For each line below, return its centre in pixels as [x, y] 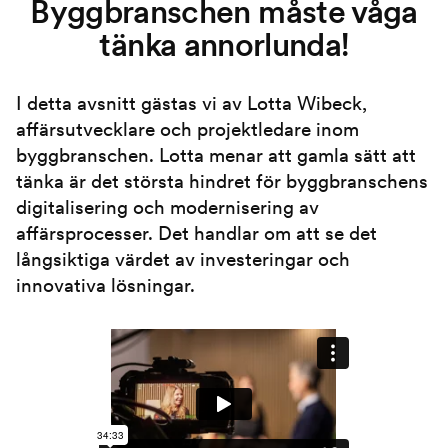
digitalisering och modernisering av [167, 208]
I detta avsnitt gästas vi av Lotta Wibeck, [191, 104]
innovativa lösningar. [105, 286]
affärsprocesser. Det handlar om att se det [196, 234]
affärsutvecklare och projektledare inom [187, 130]
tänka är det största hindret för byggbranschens [222, 182]
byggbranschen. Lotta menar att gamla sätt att [216, 156]
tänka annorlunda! [224, 45]
